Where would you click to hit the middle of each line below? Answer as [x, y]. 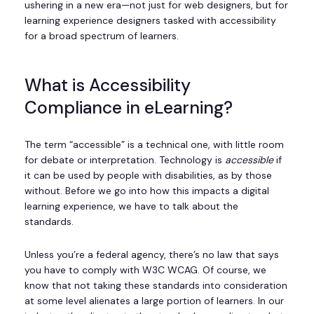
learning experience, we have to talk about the [131, 206]
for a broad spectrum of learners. [102, 35]
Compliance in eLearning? [129, 108]
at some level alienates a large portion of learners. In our [154, 301]
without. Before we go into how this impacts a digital [147, 191]
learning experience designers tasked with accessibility [150, 20]
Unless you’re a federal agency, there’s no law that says [152, 255]
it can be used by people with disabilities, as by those [148, 176]
